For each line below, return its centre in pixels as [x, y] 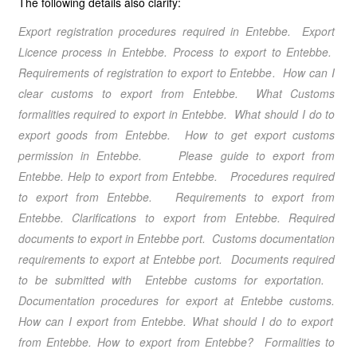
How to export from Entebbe [172, 342]
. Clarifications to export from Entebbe [169, 218]
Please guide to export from [249, 155]
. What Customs [285, 93]
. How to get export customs [251, 135]
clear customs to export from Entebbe [126, 93]
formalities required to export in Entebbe [121, 114]
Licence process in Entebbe [91, 52]
